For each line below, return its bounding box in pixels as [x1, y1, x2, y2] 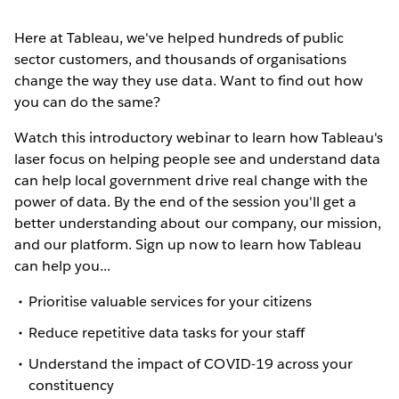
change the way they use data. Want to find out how [14, 70, 362, 90]
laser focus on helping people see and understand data [14, 149, 381, 168]
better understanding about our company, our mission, [14, 213, 381, 232]
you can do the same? [14, 92, 165, 111]
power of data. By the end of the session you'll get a [14, 191, 357, 211]
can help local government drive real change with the [14, 170, 368, 190]
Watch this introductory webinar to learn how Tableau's [14, 127, 384, 147]
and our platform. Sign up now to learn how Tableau [14, 234, 362, 254]
